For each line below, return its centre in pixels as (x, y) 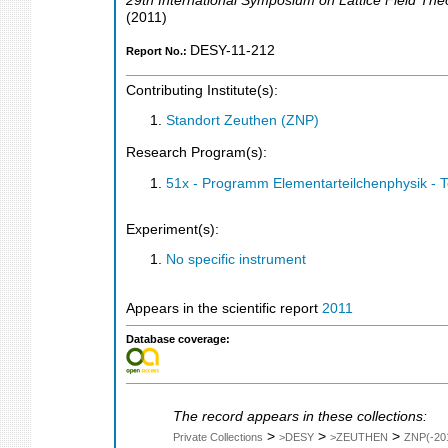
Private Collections (218, 437)
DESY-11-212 (232, 51)
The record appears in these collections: (300, 417)
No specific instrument (236, 260)
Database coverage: (178, 339)
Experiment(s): (172, 229)
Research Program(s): (196, 152)
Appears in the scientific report (224, 308)
